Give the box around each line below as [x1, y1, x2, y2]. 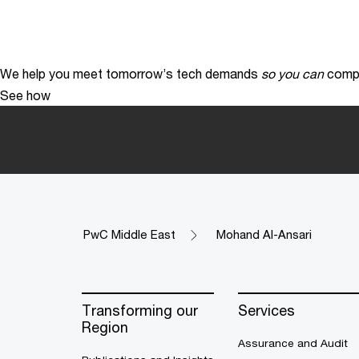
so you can [261, 66, 324, 81]
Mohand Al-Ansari [216, 228, 312, 241]
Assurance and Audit [238, 337, 348, 349]
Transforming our [82, 301, 198, 319]
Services [238, 301, 295, 319]
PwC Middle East [83, 228, 175, 241]
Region [82, 318, 128, 336]
